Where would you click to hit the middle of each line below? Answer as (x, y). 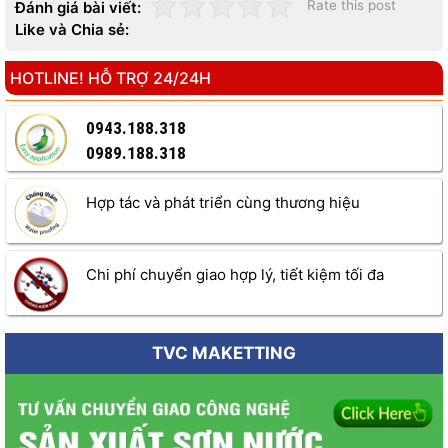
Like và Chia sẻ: (72, 30)
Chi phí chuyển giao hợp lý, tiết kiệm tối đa (235, 275)
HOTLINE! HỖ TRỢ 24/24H (110, 78)
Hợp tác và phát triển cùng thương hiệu (223, 203)
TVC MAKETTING (224, 353)
